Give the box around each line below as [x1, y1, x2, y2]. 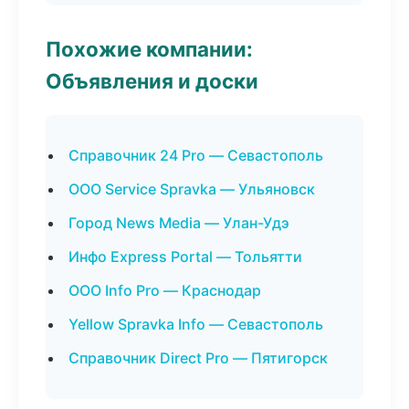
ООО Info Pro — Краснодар [68, 281, 261, 299]
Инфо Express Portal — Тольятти [68, 247, 302, 266]
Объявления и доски [46, 68, 258, 93]
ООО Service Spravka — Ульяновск [68, 180, 315, 198]
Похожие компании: [46, 37, 253, 61]
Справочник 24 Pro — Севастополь [68, 146, 323, 164]
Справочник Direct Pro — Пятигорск [68, 349, 328, 367]
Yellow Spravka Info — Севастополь [68, 315, 323, 333]
